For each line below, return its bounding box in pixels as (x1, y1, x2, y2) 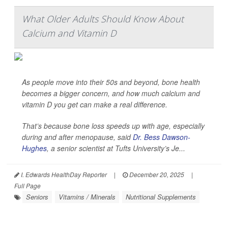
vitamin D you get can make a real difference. (22, 99, 167, 110)
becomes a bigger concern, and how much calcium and (22, 88, 200, 99)
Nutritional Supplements (126, 192, 196, 202)
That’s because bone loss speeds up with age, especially (22, 121, 205, 131)
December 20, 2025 (128, 170, 184, 179)
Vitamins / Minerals (59, 192, 116, 202)
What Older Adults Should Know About (22, 13, 184, 25)
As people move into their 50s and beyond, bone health (22, 77, 200, 88)
